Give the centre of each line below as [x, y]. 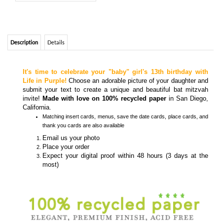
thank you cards [63, 68]
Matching [54, 59]
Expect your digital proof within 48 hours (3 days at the [125, 98]
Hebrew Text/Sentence [71, 192]
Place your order [66, 89]
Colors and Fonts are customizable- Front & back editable [111, 177]
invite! [33, 41]
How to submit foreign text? [157, 192]
